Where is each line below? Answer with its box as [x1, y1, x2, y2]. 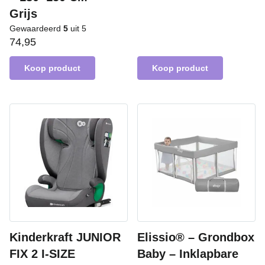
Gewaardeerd [9, 24, 63, 33]
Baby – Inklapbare [137, 247, 238, 260]
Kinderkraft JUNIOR [9, 231, 121, 244]
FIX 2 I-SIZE [9, 247, 75, 260]
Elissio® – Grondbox [137, 231, 254, 244]
